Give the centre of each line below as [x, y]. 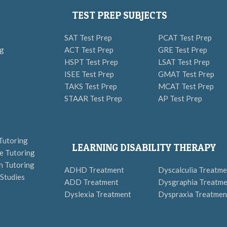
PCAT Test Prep [185, 37]
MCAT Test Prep [186, 86]
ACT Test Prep [89, 50]
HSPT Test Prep [91, 62]
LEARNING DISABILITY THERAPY [144, 148]
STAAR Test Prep [93, 98]
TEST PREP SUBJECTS [120, 15]
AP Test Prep [180, 98]
